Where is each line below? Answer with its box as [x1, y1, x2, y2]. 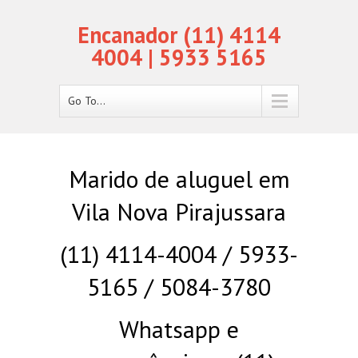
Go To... [68, 93, 105, 108]
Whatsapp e [119, 313, 239, 344]
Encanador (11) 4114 [78, 20, 280, 50]
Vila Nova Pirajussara [72, 196, 286, 227]
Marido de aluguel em [68, 163, 290, 194]
